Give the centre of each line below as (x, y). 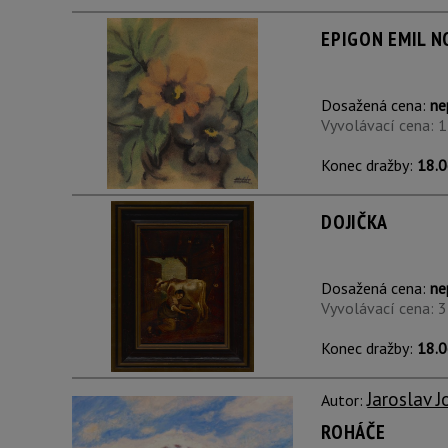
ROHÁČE (353, 432)
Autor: (344, 400)
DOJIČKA (355, 222)
